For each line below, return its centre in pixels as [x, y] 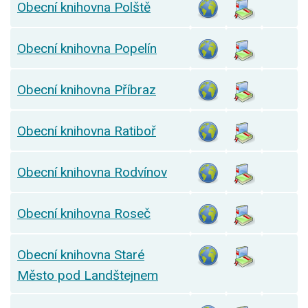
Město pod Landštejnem [88, 276]
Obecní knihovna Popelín [87, 49]
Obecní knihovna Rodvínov [92, 173]
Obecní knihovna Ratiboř [87, 131]
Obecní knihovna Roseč [84, 214]
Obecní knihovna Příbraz [87, 90]
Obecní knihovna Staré [81, 255]
